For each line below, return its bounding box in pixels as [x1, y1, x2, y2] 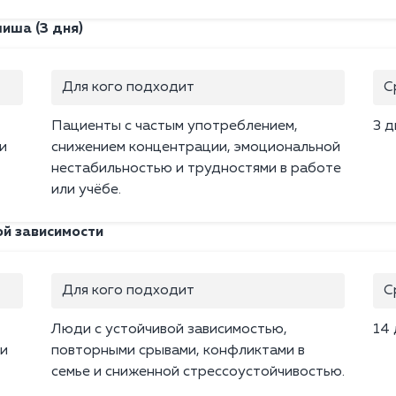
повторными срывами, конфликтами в [51, 344, 305, 359]
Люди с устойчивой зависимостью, [51, 323, 287, 338]
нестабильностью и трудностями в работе [51, 162, 341, 177]
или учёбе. [51, 183, 121, 198]
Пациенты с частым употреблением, [51, 119, 298, 134]
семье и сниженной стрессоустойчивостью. [51, 365, 345, 380]
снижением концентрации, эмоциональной [51, 141, 340, 156]
